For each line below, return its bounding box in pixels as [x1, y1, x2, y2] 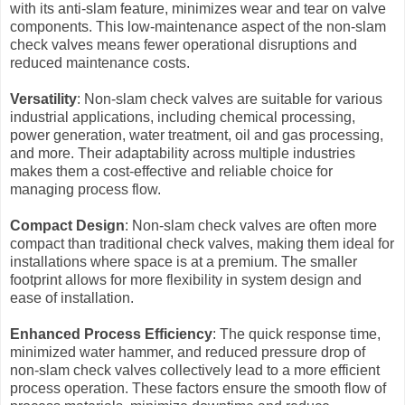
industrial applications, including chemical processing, [10, 109, 355, 125]
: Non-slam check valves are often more [125, 218, 377, 233]
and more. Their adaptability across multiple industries [10, 146, 355, 161]
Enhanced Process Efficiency [10, 326, 212, 342]
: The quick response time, [212, 326, 381, 342]
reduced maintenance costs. [10, 55, 190, 71]
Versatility [10, 91, 77, 107]
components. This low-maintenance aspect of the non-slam [10, 19, 386, 34]
